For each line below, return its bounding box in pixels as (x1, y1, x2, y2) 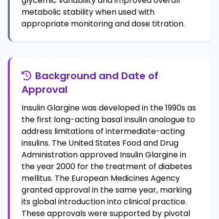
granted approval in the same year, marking (22, 184, 192, 196)
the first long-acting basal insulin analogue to (22, 114, 195, 125)
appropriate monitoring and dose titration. (22, 18, 185, 29)
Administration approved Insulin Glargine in (22, 149, 186, 160)
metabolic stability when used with (22, 6, 154, 18)
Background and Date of (35, 69, 158, 83)
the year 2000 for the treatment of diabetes (22, 161, 192, 172)
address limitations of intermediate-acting (22, 126, 185, 137)
